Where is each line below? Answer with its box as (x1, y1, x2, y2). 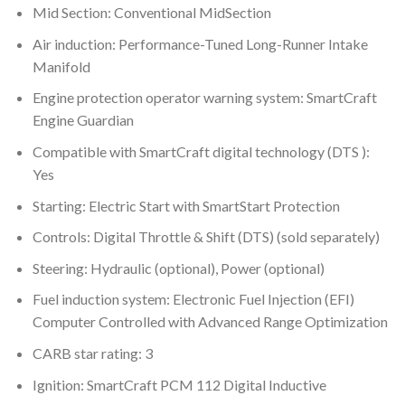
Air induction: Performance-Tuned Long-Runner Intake (32, 34, 368, 52)
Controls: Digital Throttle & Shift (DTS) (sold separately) (32, 228, 380, 246)
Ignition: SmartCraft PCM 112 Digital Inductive (32, 375, 326, 393)
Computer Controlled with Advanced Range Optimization (32, 313, 388, 331)
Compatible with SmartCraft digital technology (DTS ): (32, 142, 370, 160)
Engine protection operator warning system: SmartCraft (32, 89, 377, 107)
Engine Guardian (32, 111, 134, 129)
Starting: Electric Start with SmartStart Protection (32, 196, 340, 214)
